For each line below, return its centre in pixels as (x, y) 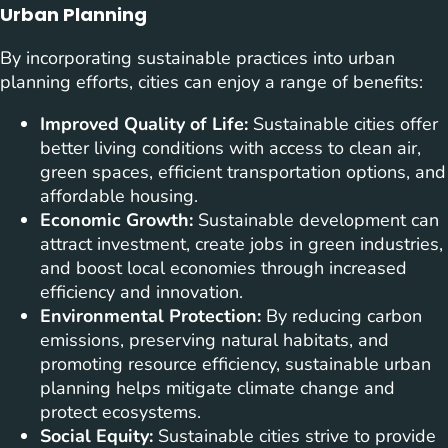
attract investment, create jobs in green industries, (241, 244)
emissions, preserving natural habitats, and (214, 340)
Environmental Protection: (150, 316)
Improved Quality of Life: (144, 124)
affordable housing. (119, 196)
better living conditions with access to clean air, (230, 148)
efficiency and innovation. (141, 292)
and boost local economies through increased (223, 268)
